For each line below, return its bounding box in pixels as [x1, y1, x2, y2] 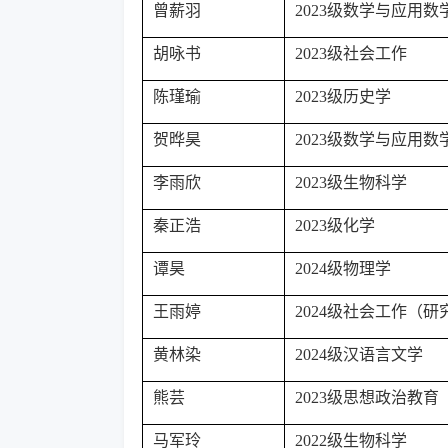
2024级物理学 [295, 260, 391, 277]
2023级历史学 [295, 88, 391, 105]
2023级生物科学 [295, 174, 407, 191]
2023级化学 [295, 217, 375, 234]
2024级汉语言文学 [295, 346, 423, 363]
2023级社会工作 [295, 45, 407, 62]
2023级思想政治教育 [295, 389, 439, 406]
